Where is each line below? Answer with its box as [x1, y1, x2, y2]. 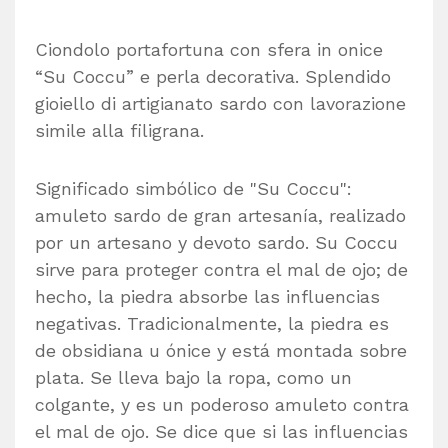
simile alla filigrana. [35, 120, 204, 141]
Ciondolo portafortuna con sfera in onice [35, 39, 383, 60]
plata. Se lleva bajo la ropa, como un [35, 366, 352, 388]
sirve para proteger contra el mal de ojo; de [35, 258, 408, 280]
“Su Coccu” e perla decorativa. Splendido [35, 66, 391, 87]
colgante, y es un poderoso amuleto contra [35, 393, 409, 415]
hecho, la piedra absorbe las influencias [35, 285, 380, 307]
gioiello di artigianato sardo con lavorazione [35, 93, 406, 114]
